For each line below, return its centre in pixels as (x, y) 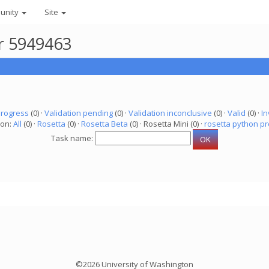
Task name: (73, 138)
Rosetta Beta (104, 124)
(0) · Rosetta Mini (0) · (166, 124)
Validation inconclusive (170, 113)
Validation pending (78, 113)
